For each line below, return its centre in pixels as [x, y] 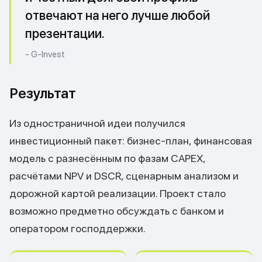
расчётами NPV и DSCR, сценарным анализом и [124, 176]
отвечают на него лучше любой [118, 15]
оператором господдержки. [77, 228]
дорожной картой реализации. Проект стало [118, 193]
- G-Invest [45, 54]
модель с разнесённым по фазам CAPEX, [107, 158]
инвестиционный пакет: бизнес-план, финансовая [131, 141]
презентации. [65, 33]
